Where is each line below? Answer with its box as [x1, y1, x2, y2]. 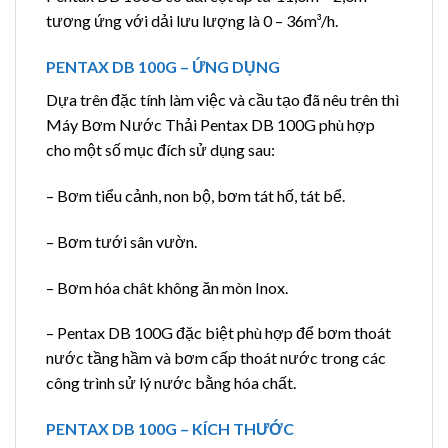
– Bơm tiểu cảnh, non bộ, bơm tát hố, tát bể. [46, 185, 345, 205]
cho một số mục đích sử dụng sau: [46, 140, 275, 160]
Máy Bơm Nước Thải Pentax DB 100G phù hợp [46, 115, 375, 135]
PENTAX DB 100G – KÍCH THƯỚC [46, 419, 294, 439]
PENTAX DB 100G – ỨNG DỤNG [46, 57, 280, 77]
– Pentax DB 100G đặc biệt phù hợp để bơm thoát [46, 323, 391, 343]
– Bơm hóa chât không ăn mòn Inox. [46, 277, 288, 297]
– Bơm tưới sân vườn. [46, 231, 197, 251]
